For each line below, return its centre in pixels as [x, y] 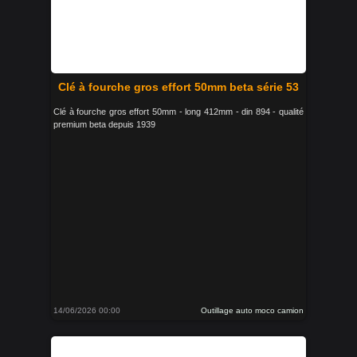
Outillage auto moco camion [252, 310]
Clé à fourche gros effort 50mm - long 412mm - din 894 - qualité [178, 111]
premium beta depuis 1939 [104, 124]
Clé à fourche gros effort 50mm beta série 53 [178, 86]
